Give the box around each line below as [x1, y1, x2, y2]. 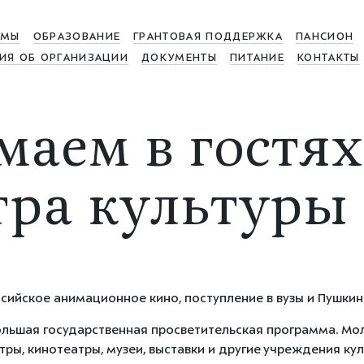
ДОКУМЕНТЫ [141, 53, 217, 64]
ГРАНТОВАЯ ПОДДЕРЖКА [133, 32, 284, 43]
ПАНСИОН [296, 32, 354, 43]
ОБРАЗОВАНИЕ [32, 32, 121, 43]
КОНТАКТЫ [297, 53, 360, 64]
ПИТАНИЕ [229, 53, 285, 64]
